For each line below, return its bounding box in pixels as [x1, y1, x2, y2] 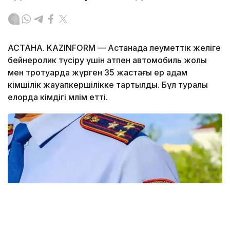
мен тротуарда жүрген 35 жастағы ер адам [8, 67, 187, 78]
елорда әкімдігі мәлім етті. [8, 92, 108, 103]
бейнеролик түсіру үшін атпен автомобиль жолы [8, 55, 207, 66]
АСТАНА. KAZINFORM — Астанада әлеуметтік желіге [8, 43, 221, 53]
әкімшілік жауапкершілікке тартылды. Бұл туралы [8, 80, 208, 90]
